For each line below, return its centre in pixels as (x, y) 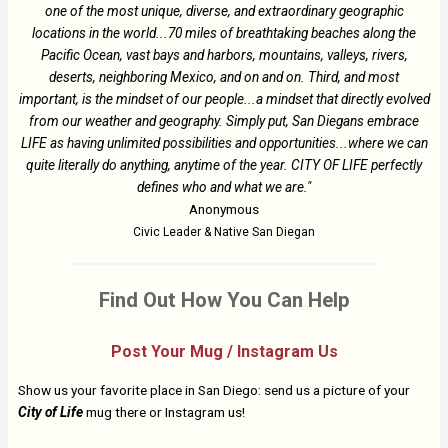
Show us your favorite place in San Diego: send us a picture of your (214, 390)
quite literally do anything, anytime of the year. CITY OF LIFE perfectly (224, 164)
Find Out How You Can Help (224, 299)
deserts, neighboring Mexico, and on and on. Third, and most (224, 76)
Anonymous (224, 208)
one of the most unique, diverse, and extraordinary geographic (224, 10)
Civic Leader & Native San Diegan (224, 231)
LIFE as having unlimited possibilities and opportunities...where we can (224, 142)
